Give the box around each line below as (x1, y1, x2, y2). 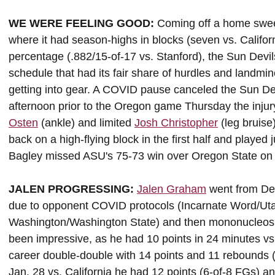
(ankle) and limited (38, 117, 134, 129)
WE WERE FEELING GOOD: (9, 17, 154, 29)
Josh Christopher (134, 117, 218, 129)
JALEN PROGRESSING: (9, 183, 137, 195)
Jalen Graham (137, 183, 206, 195)
